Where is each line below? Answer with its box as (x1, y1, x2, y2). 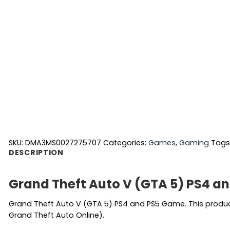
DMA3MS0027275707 (25, 137, 101, 148)
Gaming (179, 137, 209, 148)
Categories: (103, 137, 148, 148)
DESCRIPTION (9, 147, 64, 158)
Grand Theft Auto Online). (9, 209, 104, 220)
